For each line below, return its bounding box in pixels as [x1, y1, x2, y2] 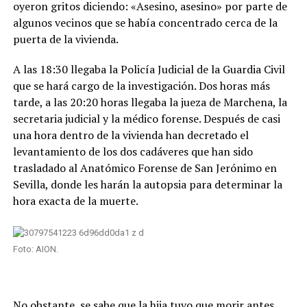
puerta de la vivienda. [12, 32, 119, 47]
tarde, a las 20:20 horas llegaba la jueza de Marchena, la [12, 95, 287, 110]
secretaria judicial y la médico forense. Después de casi [12, 111, 280, 127]
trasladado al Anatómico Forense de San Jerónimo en [12, 160, 277, 176]
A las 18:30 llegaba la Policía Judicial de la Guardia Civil [12, 62, 285, 77]
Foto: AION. [12, 244, 58, 255]
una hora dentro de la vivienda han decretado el [12, 127, 249, 143]
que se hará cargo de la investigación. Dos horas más [12, 78, 270, 94]
